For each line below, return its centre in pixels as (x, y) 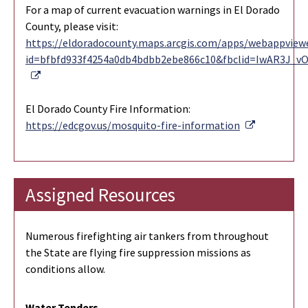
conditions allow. (65, 268)
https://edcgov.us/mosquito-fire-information (133, 125)
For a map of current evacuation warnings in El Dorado (153, 9)
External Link (71, 75)
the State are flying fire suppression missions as (138, 252)
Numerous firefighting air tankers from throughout (147, 235)
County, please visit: (72, 26)
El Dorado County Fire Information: (108, 108)
